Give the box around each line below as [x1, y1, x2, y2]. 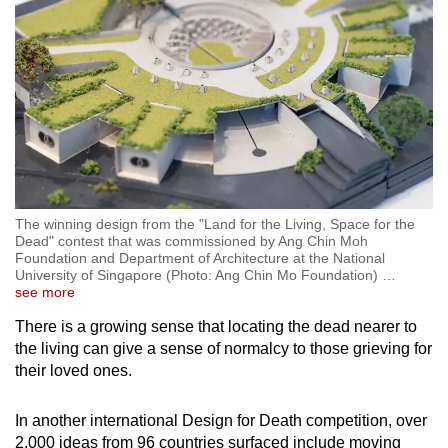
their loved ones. [15, 362, 136, 380]
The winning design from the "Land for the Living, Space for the [15, 216, 415, 233]
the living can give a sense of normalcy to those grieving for [15, 340, 432, 358]
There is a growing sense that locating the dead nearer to [15, 318, 417, 336]
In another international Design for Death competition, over [15, 412, 427, 430]
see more [15, 284, 75, 301]
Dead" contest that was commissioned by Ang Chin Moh [15, 233, 368, 250]
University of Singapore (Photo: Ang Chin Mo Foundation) [15, 267, 382, 284]
